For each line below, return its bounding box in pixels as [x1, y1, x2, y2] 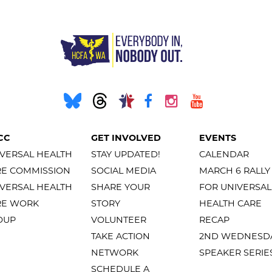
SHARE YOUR [91, 182, 150, 193]
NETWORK [91, 247, 138, 259]
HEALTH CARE [199, 198, 262, 209]
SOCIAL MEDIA [91, 165, 156, 177]
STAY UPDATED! [91, 149, 160, 160]
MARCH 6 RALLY [199, 165, 270, 177]
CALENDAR [199, 149, 249, 160]
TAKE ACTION [91, 231, 150, 242]
